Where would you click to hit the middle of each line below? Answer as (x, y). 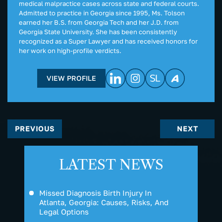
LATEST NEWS (111, 165)
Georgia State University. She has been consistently (98, 32)
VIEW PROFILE (71, 78)
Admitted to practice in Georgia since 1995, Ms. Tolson (102, 13)
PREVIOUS (35, 129)
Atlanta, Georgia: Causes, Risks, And (104, 202)
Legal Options (64, 212)
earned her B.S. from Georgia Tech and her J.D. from (99, 23)
